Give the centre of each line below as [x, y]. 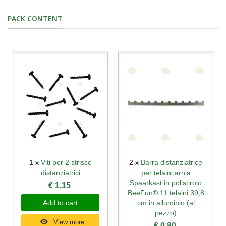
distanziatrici [60, 173]
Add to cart [60, 203]
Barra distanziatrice [172, 163]
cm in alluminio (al [166, 203]
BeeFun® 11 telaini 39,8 [166, 193]
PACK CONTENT [35, 18]
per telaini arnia [166, 173]
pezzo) [166, 213]
